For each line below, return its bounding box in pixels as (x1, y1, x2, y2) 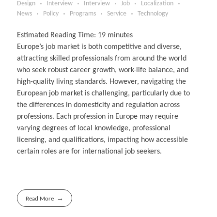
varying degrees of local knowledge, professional (17, 124, 170, 132)
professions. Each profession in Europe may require (17, 112, 178, 121)
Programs (70, 10, 96, 17)
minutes (108, 31, 133, 39)
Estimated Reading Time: (17, 31, 98, 39)
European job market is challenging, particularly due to (17, 89, 190, 97)
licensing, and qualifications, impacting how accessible (17, 136, 188, 144)
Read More (26, 195, 54, 202)
